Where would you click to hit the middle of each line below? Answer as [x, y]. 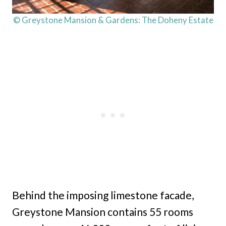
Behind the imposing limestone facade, [103, 195]
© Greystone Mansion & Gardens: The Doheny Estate [113, 20]
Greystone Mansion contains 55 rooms [103, 212]
